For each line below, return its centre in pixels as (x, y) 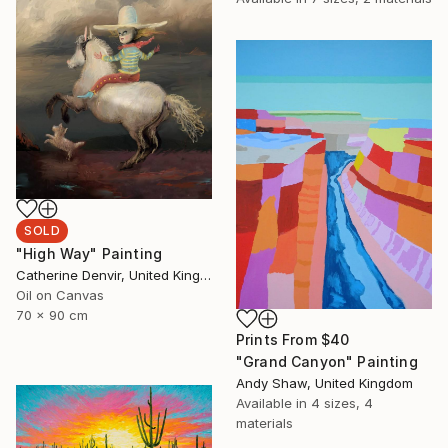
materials (264, 422)
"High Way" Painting (89, 253)
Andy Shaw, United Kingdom (324, 382)
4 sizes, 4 (342, 402)
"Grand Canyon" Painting (327, 361)
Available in (273, 402)
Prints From (278, 339)
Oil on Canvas (60, 294)
